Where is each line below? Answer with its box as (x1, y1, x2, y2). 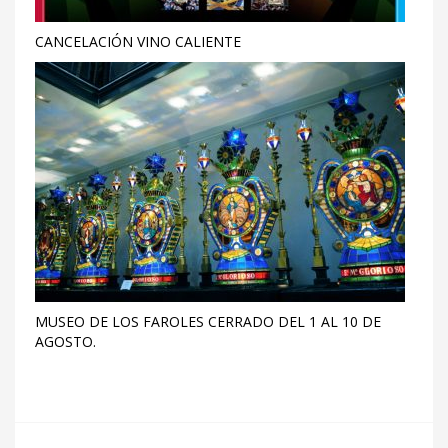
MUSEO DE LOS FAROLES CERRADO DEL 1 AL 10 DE (35, 312, 381, 331)
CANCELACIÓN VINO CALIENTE (35, 32, 241, 51)
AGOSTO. (35, 332, 96, 351)
